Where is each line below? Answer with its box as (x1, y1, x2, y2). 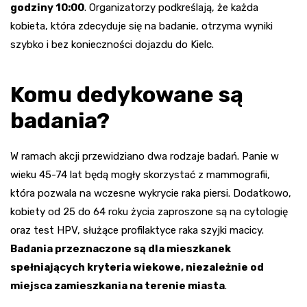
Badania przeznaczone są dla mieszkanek (10, 243, 231, 256)
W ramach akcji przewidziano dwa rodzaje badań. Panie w (10, 150, 279, 163)
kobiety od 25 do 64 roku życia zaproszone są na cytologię (10, 206, 288, 219)
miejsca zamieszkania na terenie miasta (10, 280, 225, 293)
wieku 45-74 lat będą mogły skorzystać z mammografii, (10, 169, 270, 182)
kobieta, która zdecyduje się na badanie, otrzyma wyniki (10, 20, 273, 33)
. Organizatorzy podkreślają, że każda (84, 1, 258, 14)
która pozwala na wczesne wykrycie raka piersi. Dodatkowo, (10, 187, 291, 200)
